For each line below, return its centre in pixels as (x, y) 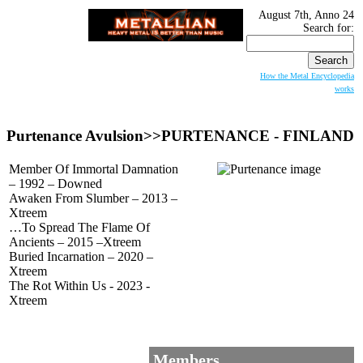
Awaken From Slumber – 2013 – (93, 199)
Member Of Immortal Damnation (94, 169)
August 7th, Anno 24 (306, 15)
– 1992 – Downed (56, 184)
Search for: (329, 28)
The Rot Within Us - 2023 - (79, 286)
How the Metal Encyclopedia (307, 76)
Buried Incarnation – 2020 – (81, 257)
